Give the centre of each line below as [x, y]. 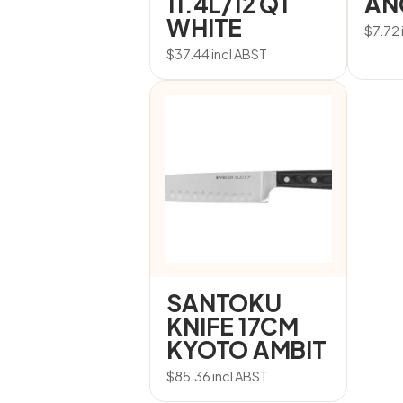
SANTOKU [224, 303]
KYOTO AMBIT [246, 349]
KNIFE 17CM [233, 326]
